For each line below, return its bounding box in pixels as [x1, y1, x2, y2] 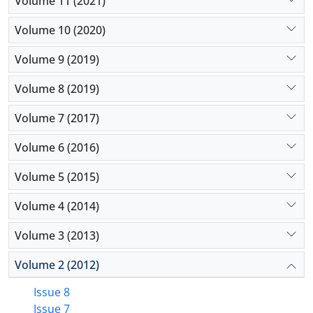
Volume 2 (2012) [15, 256, 99, 272]
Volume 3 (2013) [15, 227, 99, 243]
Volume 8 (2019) [15, 80, 99, 96]
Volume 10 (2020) [15, 22, 105, 38]
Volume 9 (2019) [15, 51, 99, 67]
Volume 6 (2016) [15, 139, 99, 155]
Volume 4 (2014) [15, 198, 99, 214]
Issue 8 [34, 284, 70, 300]
